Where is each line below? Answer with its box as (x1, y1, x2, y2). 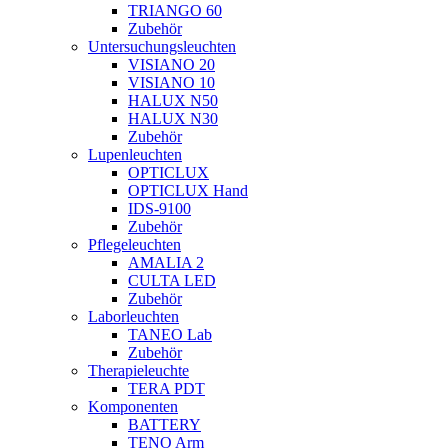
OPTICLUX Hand (128, 182, 248, 199)
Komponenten (88, 398, 178, 415)
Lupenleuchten (88, 146, 182, 163)
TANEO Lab (128, 326, 212, 343)
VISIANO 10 (128, 74, 215, 91)
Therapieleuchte (88, 362, 189, 379)
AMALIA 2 (128, 254, 204, 271)
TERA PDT (128, 380, 205, 397)
